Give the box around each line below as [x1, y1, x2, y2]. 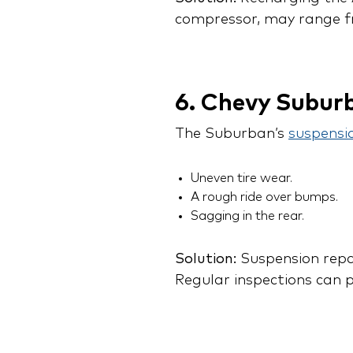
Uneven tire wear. [191, 172, 292, 185]
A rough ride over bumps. [191, 191, 338, 204]
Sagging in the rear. [191, 210, 304, 223]
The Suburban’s [175, 127, 288, 142]
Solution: [175, 252, 236, 267]
